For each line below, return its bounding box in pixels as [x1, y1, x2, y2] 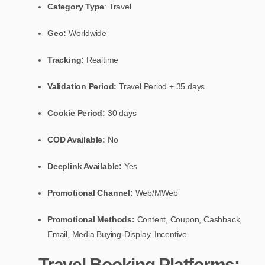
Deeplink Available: [47, 161, 122, 171]
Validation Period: [47, 81, 119, 91]
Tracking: [47, 54, 86, 64]
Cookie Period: [47, 108, 108, 118]
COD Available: [47, 134, 108, 144]
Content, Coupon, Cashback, [137, 214, 243, 224]
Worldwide [68, 28, 107, 38]
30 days [107, 108, 137, 118]
